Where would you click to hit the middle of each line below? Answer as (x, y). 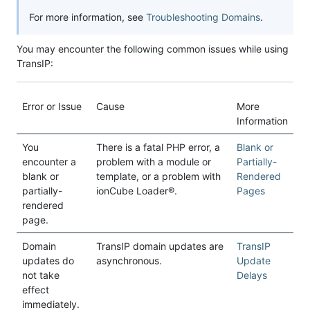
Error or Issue (52, 107)
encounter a (49, 162)
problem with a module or (154, 162)
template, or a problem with (158, 176)
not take (41, 275)
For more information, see (88, 17)
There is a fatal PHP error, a (158, 147)
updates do (48, 261)
